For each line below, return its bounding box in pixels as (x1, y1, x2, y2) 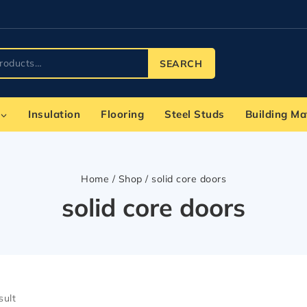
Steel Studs (164, 108, 225, 121)
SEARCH (160, 57, 202, 70)
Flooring (101, 108, 144, 121)
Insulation (28, 108, 80, 121)
